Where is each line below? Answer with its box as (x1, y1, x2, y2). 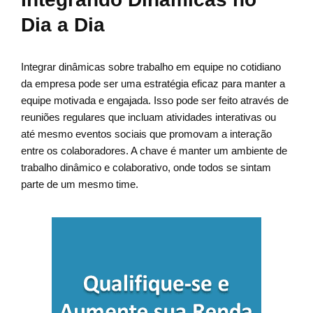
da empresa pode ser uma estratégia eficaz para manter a (21, 78, 285, 90)
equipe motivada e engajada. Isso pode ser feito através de (21, 94, 289, 107)
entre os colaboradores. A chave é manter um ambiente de (21, 145, 287, 157)
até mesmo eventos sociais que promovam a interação (21, 128, 272, 140)
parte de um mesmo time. (21, 178, 138, 191)
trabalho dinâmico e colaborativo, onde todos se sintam (21, 161, 271, 174)
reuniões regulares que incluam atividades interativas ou (21, 111, 276, 124)
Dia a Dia (21, 14, 105, 36)
